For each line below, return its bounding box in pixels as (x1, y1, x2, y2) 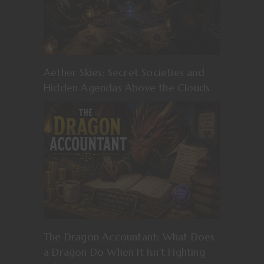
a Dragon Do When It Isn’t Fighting (44, 246, 205, 259)
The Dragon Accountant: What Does (44, 230, 215, 243)
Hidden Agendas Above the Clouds (44, 81, 210, 94)
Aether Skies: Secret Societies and (44, 66, 204, 79)
